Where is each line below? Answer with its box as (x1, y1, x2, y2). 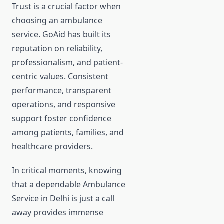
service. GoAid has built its (12, 29, 111, 40)
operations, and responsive (12, 99, 115, 110)
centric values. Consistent (12, 71, 108, 82)
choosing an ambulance (12, 15, 102, 26)
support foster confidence (12, 113, 111, 124)
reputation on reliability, (12, 43, 102, 54)
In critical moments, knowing (12, 165, 122, 176)
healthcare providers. (12, 141, 93, 152)
